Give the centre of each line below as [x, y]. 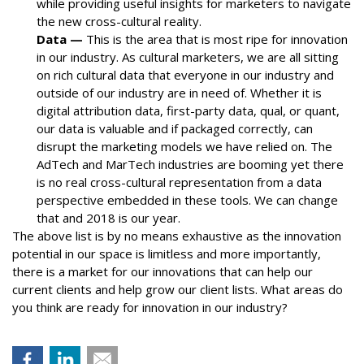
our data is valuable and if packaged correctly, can [175, 128]
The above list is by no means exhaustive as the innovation [177, 236]
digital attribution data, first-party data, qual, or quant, [188, 110]
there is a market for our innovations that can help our [162, 271]
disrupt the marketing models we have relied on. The [184, 146]
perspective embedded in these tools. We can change [187, 200]
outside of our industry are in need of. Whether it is [179, 93]
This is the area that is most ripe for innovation [215, 39]
